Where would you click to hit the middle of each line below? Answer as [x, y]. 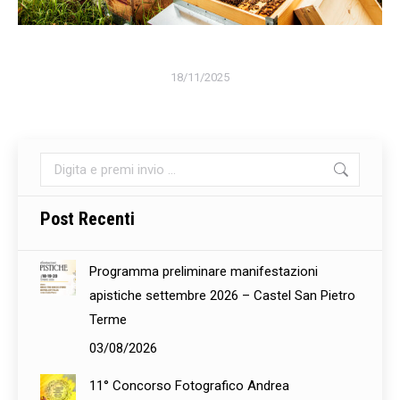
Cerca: [58, 163]
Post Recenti [87, 218]
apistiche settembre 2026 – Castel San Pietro [222, 295]
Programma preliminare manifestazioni [204, 271]
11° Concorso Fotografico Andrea [189, 385]
